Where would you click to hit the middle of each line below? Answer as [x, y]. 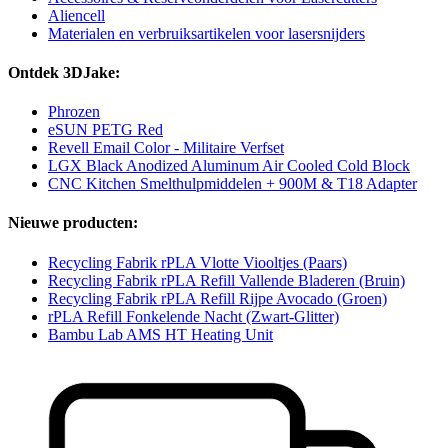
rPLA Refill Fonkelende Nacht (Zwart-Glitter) [193, 316]
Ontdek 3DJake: [64, 72]
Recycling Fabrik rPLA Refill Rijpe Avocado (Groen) [217, 298]
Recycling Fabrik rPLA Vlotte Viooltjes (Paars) [197, 262]
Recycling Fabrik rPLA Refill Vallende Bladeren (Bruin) [226, 280]
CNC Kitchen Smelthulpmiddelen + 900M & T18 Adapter [232, 184]
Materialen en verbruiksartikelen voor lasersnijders [206, 33]
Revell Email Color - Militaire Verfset [166, 148]
